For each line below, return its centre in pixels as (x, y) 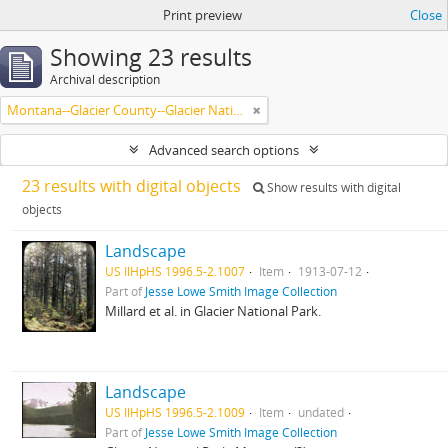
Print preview (202, 15)
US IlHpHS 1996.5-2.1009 (175, 412)
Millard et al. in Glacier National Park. (213, 311)
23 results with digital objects (133, 186)
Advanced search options (224, 150)
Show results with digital (332, 187)
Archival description (105, 79)
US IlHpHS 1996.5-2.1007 (175, 271)
